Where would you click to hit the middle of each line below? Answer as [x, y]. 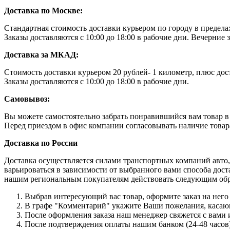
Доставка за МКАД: [41, 55]
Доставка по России [41, 143]
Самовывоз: [27, 99]
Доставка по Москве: [43, 11]
